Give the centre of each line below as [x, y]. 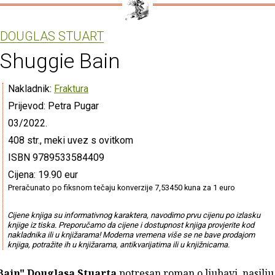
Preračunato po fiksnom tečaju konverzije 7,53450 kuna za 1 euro [122, 187]
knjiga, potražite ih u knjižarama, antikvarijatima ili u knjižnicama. [118, 244]
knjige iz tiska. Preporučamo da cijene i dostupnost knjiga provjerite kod [130, 225]
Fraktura [71, 88]
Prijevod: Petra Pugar [53, 106]
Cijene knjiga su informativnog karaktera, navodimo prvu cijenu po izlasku [134, 215]
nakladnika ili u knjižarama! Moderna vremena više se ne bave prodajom [131, 234]
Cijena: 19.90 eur [43, 174]
